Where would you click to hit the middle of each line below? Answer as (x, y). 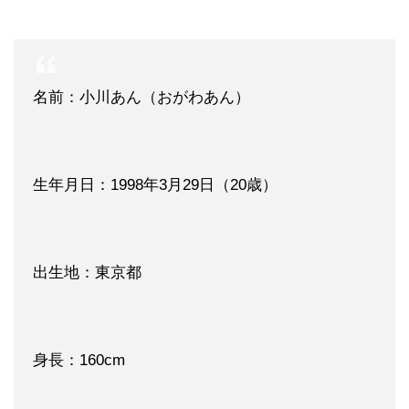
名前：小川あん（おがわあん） (142, 97)
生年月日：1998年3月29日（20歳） (155, 184)
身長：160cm (79, 360)
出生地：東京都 (87, 272)
